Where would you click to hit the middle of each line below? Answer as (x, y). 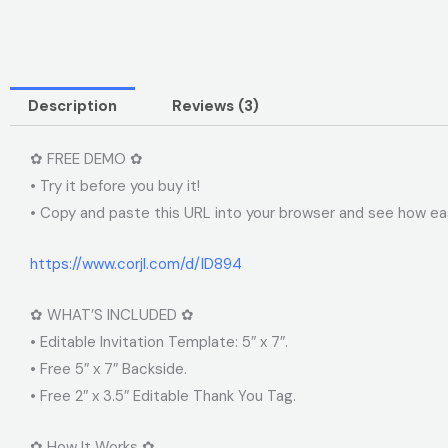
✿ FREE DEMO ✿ (86, 158)
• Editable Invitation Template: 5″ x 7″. (159, 341)
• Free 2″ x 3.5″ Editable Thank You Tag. (163, 395)
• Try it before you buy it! (115, 185)
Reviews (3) (215, 105)
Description (72, 105)
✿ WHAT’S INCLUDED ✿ (112, 314)
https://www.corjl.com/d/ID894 (136, 263)
